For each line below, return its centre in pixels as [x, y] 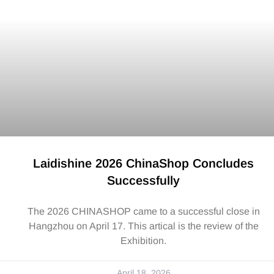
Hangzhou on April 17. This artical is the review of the [143, 226]
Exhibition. [143, 241]
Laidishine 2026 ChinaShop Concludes [143, 164]
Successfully [143, 181]
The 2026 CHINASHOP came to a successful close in [143, 212]
